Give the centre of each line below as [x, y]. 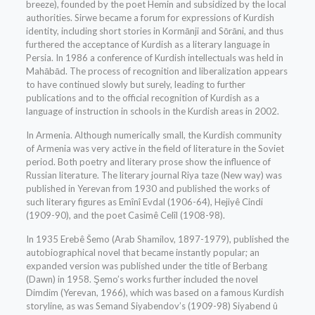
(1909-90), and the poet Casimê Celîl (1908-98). [125, 216]
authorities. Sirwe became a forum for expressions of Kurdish [150, 18]
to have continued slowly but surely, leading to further [135, 85]
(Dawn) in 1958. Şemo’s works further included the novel [142, 279]
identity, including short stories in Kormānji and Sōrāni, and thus [154, 31]
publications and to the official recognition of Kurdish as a [142, 98]
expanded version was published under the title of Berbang [146, 266]
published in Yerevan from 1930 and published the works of [148, 189]
